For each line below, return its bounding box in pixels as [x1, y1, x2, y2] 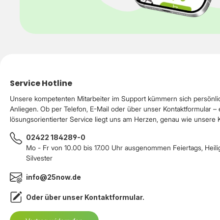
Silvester [26, 153, 53, 162]
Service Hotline [10, 77, 72, 89]
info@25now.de [26, 172, 81, 181]
